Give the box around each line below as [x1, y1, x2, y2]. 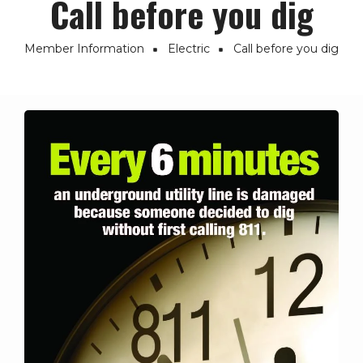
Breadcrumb [12, 49, 135, 86]
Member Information [24, 41, 144, 56]
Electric [168, 41, 210, 56]
